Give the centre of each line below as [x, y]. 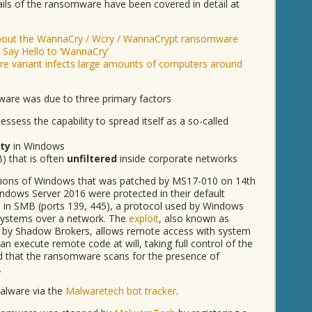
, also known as [194, 218]
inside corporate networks [177, 158]
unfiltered [92, 158]
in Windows [38, 146]
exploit [144, 218]
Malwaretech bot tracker [121, 291]
